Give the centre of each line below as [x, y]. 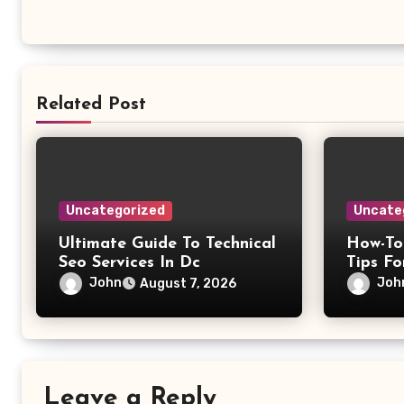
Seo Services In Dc [129, 262]
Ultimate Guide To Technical [167, 243]
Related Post [91, 104]
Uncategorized [115, 210]
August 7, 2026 [188, 283]
